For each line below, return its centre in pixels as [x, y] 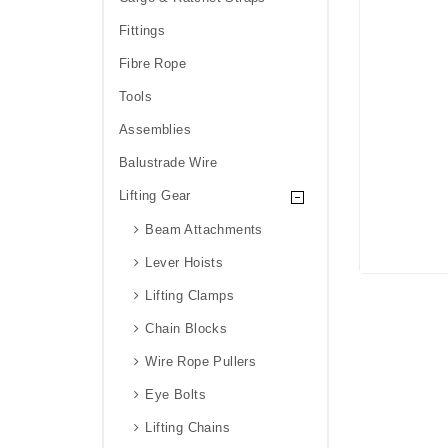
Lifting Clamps [190, 295]
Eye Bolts [176, 394]
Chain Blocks [186, 328]
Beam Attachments [204, 229]
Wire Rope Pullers [201, 361]
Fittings [142, 30]
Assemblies [155, 129]
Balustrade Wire [168, 162]
